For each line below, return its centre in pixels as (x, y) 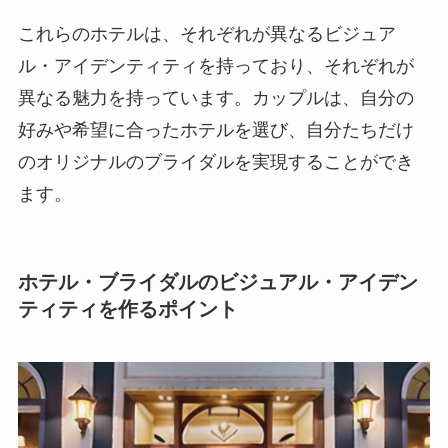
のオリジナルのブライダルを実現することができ (215, 161)
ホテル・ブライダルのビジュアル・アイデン (217, 281)
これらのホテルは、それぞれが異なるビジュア (206, 33)
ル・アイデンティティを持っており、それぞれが (215, 65)
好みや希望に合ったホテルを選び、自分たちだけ (215, 129)
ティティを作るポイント (127, 308)
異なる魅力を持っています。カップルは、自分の (215, 97)
